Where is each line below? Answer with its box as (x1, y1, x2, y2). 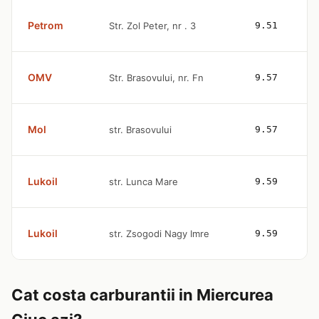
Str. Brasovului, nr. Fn (109, 72, 204, 83)
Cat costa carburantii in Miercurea (11, 286, 273, 304)
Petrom (28, 19, 63, 31)
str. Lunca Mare (109, 176, 178, 187)
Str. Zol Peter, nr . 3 (109, 20, 196, 31)
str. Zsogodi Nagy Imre (109, 228, 209, 239)
